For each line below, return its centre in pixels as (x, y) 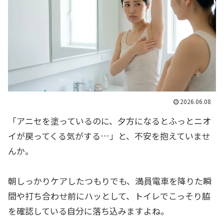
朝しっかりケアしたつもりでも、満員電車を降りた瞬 (110, 181)
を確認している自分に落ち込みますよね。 (88, 211)
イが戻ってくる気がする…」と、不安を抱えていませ (109, 135)
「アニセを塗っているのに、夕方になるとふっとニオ (109, 120)
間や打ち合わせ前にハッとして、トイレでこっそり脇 (109, 196)
